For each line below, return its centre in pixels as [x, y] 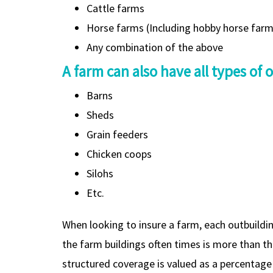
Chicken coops [119, 154]
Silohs [100, 173]
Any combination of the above [155, 47]
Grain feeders [117, 134]
